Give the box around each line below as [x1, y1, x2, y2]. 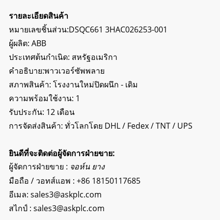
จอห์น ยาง [69, 162, 105, 171]
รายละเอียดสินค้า [8, 10, 68, 21]
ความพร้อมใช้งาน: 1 [8, 92, 80, 104]
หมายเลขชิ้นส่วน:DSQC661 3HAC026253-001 [8, 24, 167, 35]
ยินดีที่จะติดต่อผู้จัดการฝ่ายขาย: [8, 147, 114, 159]
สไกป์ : [8, 202, 33, 214]
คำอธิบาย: [8, 65, 44, 76]
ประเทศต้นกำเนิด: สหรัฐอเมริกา [8, 51, 117, 62]
